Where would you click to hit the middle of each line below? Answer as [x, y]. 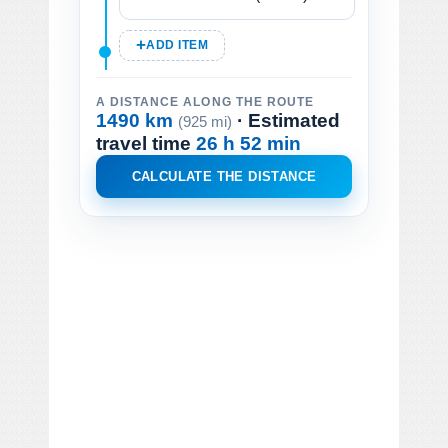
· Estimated [286, 120]
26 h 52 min [248, 143]
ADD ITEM [177, 44]
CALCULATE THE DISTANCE [224, 176]
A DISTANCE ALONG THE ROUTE [205, 101]
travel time [146, 143]
